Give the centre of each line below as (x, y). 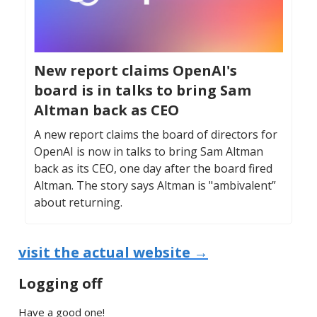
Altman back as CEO (106, 110)
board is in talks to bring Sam (143, 90)
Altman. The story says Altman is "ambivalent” (155, 185)
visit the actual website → (113, 252)
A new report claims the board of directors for (156, 134)
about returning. (78, 202)
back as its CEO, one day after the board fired (153, 168)
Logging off (60, 283)
